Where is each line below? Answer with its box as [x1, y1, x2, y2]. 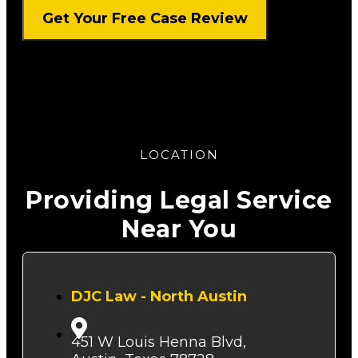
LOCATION [139, 148, 219, 163]
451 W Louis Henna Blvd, [71, 333, 246, 352]
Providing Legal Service [26, 185, 332, 216]
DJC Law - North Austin [71, 288, 247, 306]
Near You [121, 214, 237, 245]
